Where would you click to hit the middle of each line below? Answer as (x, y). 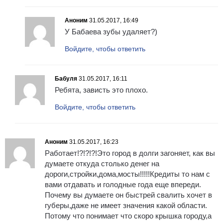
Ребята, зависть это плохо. (101, 90)
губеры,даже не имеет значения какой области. (126, 206)
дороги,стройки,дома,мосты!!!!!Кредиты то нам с (127, 174)
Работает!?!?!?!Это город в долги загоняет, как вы (130, 153)
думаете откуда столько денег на (102, 164)
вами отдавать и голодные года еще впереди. (123, 185)
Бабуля (66, 79)
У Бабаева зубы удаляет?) (111, 32)
